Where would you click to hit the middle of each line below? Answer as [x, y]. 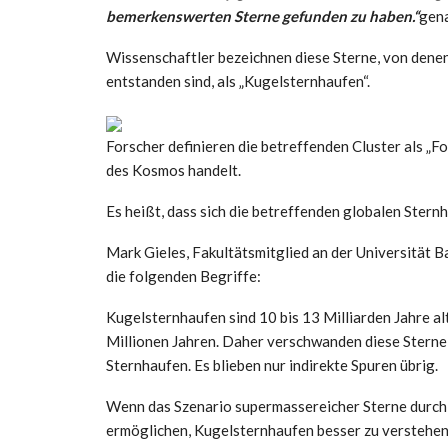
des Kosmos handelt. [173, 169]
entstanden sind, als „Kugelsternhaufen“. [238, 80]
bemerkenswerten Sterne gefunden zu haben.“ [262, 15]
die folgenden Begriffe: [183, 275]
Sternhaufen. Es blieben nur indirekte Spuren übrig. [272, 364]
